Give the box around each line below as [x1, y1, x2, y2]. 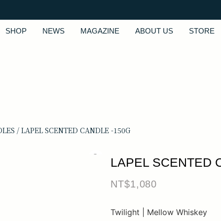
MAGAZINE [80, 27, 120, 35]
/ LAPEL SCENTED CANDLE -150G [15, 125, 131, 136]
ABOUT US [135, 27, 174, 35]
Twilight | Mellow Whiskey [110, 207, 207, 217]
